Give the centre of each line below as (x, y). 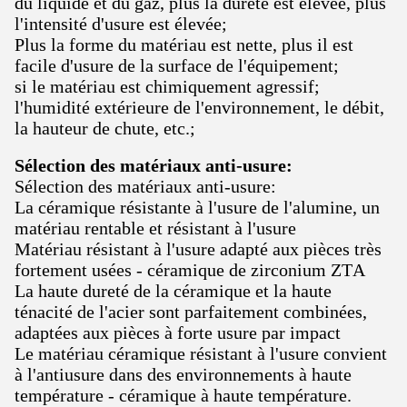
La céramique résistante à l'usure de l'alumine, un (197, 207)
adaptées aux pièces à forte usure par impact (178, 333)
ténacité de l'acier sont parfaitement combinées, (191, 312)
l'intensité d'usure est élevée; (121, 24)
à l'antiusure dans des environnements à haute (183, 374)
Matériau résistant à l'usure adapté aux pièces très (198, 249)
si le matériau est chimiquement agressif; (167, 86)
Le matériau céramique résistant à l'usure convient (201, 353)
